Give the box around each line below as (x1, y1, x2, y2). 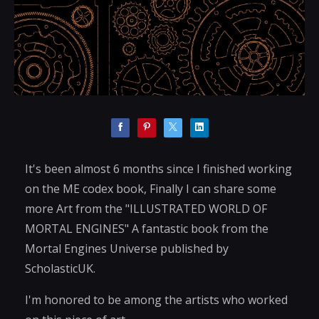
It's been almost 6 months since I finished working (25, 160, 292, 177)
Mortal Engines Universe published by (25, 240, 229, 256)
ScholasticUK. (25, 260, 95, 276)
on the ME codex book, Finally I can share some (25, 180, 276, 197)
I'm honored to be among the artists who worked (25, 291, 288, 308)
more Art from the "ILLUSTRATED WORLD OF (25, 200, 267, 216)
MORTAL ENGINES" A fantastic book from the (25, 220, 268, 236)
